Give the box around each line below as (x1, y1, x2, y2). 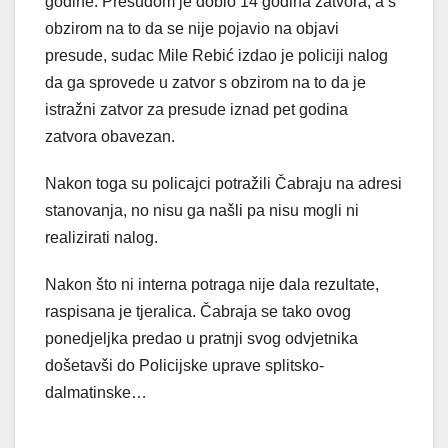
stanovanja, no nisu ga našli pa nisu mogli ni (45, 202, 359, 220)
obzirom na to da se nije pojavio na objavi (45, 20, 339, 38)
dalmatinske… (45, 384, 147, 402)
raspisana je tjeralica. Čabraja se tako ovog (45, 303, 351, 321)
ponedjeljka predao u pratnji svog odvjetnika (45, 330, 358, 348)
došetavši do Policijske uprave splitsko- (45, 357, 324, 375)
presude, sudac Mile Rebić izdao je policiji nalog (45, 47, 388, 65)
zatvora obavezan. (45, 128, 175, 146)
